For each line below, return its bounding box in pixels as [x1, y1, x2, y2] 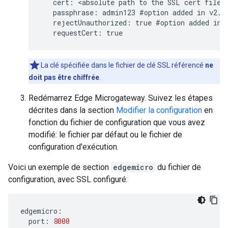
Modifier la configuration [116, 105, 202, 115]
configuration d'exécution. [28, 142, 119, 152]
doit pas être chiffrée [28, 73, 99, 81]
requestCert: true [41, 28, 123, 38]
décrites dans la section [28, 105, 116, 115]
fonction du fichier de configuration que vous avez [28, 118, 205, 127]
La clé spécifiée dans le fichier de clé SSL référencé [41, 61, 205, 69]
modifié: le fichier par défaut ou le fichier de [28, 130, 182, 139]
